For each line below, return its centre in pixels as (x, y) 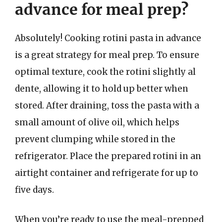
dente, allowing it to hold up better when (102, 89)
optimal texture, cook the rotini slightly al (105, 72)
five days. (34, 190)
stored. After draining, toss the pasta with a (107, 106)
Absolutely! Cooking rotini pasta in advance (108, 38)
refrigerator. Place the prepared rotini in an (108, 156)
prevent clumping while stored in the (95, 139)
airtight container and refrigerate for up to (107, 173)
